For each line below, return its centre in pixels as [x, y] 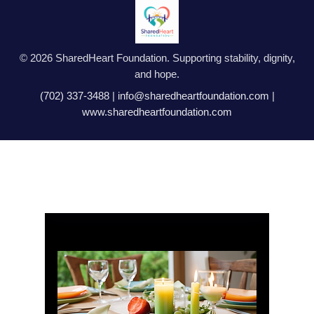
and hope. [157, 74]
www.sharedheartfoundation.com [157, 112]
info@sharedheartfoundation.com [193, 96]
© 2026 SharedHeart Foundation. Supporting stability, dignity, [157, 58]
